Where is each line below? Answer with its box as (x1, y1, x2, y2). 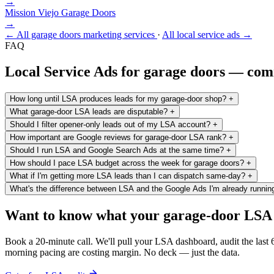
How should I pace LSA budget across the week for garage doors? (10, 158, 244, 168)
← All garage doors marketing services (5, 29, 157, 40)
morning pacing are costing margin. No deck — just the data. (5, 246, 240, 257)
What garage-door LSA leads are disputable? (10, 106, 168, 116)
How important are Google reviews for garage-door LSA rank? (10, 132, 226, 142)
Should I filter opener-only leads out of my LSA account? (10, 119, 210, 129)
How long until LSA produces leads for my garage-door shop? (10, 94, 226, 103)
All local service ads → (162, 29, 252, 40)
